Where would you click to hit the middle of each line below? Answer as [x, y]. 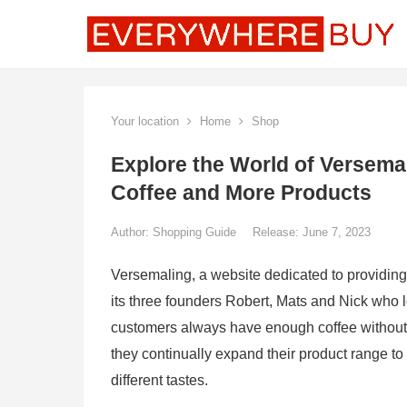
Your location [145, 121]
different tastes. [159, 380]
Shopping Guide [196, 232]
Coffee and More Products [241, 193]
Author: [132, 232]
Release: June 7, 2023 [312, 232]
